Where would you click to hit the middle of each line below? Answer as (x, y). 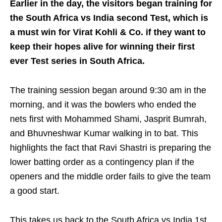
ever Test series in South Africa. (77, 61)
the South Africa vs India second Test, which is (109, 18)
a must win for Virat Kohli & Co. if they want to (108, 32)
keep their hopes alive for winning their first (102, 46)
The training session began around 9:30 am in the (108, 90)
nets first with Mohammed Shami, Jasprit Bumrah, (108, 119)
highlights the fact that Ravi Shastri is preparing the (111, 147)
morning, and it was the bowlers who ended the (103, 104)
